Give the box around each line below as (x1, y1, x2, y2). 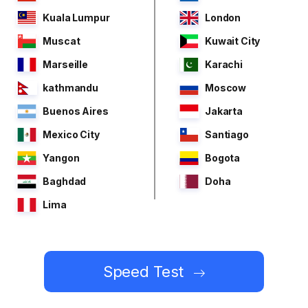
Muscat (43, 35, 80, 47)
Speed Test (102, 263, 184, 281)
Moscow (204, 82, 247, 94)
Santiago (204, 129, 249, 141)
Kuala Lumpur (43, 12, 110, 24)
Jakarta (204, 105, 243, 118)
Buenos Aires (43, 105, 109, 118)
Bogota (204, 152, 241, 164)
